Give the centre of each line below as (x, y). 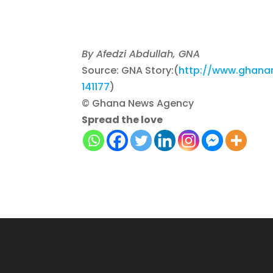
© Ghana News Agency (138, 104)
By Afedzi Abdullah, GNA (141, 54)
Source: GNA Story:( (130, 71)
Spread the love (122, 120)
